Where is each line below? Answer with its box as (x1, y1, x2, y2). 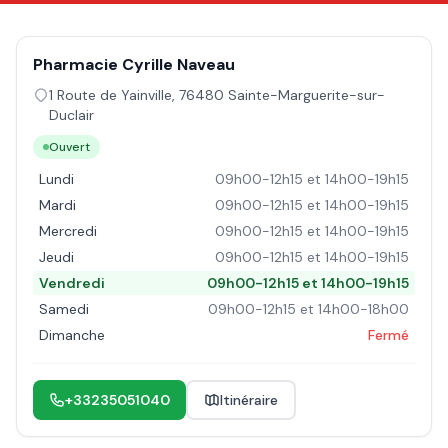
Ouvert (49, 139, 90, 155)
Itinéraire (220, 391, 278, 409)
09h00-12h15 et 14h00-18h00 (208, 300, 409, 318)
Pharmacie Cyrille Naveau (33, 54, 235, 75)
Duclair (49, 106, 94, 124)
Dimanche (39, 326, 105, 344)
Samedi (39, 300, 89, 318)
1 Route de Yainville (49, 86, 172, 104)
